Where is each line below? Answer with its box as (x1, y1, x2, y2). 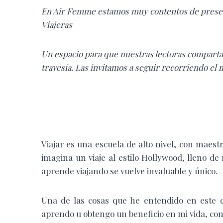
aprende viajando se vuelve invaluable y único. (41, 165, 218, 176)
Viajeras (41, 18, 72, 30)
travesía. (41, 61, 75, 73)
